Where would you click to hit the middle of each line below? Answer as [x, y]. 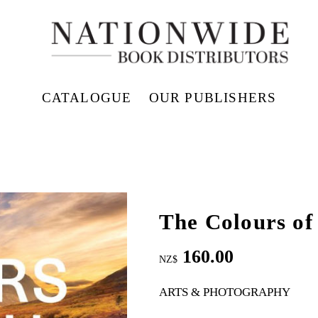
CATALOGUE [87, 97]
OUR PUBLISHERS [213, 97]
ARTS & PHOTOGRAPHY [225, 292]
